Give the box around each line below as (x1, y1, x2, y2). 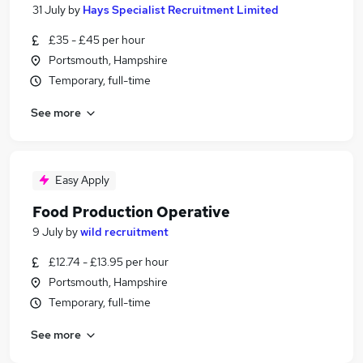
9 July (32, 224, 63, 239)
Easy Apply (55, 173, 109, 187)
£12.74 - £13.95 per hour (49, 254, 169, 269)
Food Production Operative (32, 203, 230, 221)
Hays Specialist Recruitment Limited (83, 2, 279, 17)
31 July (32, 2, 66, 17)
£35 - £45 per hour (49, 32, 145, 47)
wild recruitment (80, 224, 169, 239)
